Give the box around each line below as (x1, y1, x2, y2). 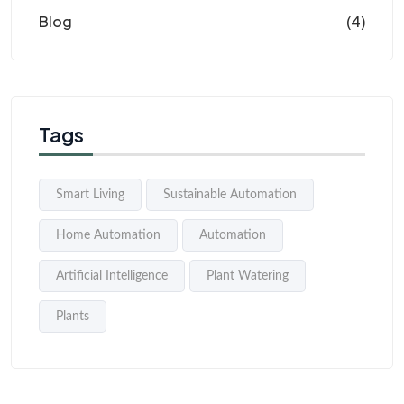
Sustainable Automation (163, 188, 297, 201)
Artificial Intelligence (56, 269, 168, 282)
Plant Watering (207, 269, 289, 282)
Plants (56, 309, 89, 323)
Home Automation (56, 228, 161, 242)
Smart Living (56, 188, 124, 201)
